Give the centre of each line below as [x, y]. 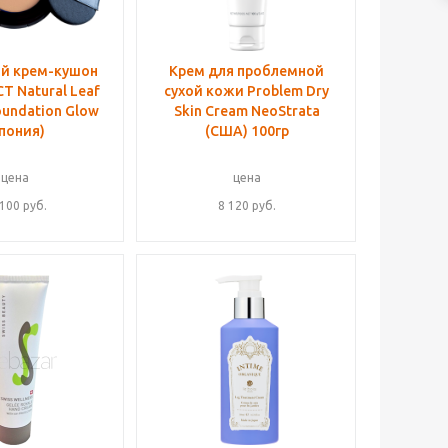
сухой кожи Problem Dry [246, 91]
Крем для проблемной [246, 71]
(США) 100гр [246, 131]
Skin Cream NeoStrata [246, 111]
